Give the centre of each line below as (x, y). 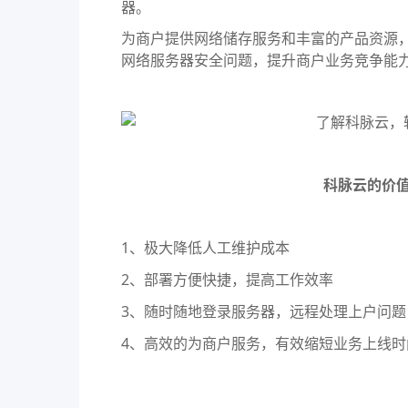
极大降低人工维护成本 (217, 248)
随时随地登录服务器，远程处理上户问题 (275, 312)
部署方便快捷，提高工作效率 (239, 280)
